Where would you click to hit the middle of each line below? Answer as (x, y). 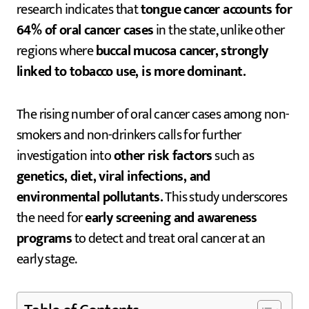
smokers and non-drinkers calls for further (129, 136)
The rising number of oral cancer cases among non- (153, 115)
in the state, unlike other (219, 31)
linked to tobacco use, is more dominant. (131, 72)
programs (44, 239)
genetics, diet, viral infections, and (113, 177)
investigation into (65, 156)
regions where (56, 51)
